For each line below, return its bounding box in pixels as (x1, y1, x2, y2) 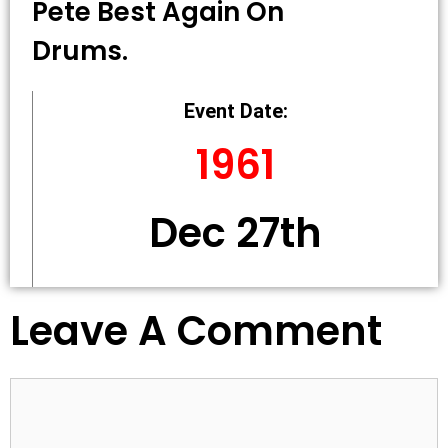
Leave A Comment (10, 303, 382, 359)
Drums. (32, 33, 128, 69)
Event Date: (183, 99, 288, 123)
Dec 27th (149, 205, 322, 261)
